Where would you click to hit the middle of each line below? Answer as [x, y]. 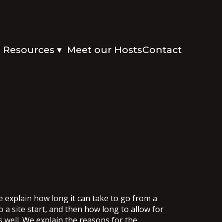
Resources [30, 50]
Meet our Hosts [105, 50]
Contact [162, 50]
